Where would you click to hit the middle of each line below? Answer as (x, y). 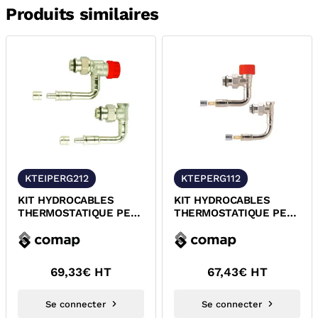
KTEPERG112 (211, 178)
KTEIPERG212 (57, 178)
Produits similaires (82, 14)
